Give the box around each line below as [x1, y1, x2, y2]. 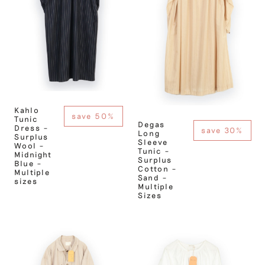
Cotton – [137, 164, 177, 173]
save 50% [72, 111, 115, 121]
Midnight [14, 150, 52, 159]
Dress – [14, 123, 49, 132]
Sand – [137, 173, 167, 182]
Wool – [14, 141, 44, 150]
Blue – [14, 159, 42, 168]
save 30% [201, 125, 243, 135]
